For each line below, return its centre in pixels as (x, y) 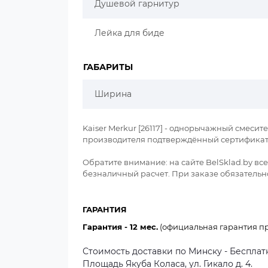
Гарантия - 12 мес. (120, 227)
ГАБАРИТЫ (108, 67)
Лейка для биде (130, 33)
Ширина (113, 94)
